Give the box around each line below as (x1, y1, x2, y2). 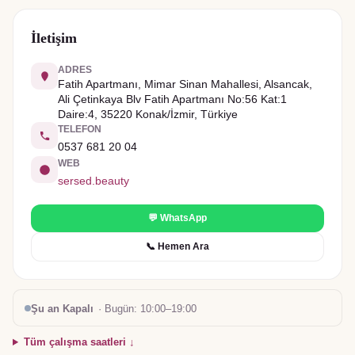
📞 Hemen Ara (146, 241, 209, 252)
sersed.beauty (58, 174, 129, 187)
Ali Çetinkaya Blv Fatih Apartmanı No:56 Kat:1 (58, 93, 287, 105)
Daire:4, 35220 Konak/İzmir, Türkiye (58, 108, 238, 120)
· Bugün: (98, 303, 140, 315)
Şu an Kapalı (31, 303, 94, 315)
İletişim (31, 30, 77, 46)
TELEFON (58, 124, 101, 134)
